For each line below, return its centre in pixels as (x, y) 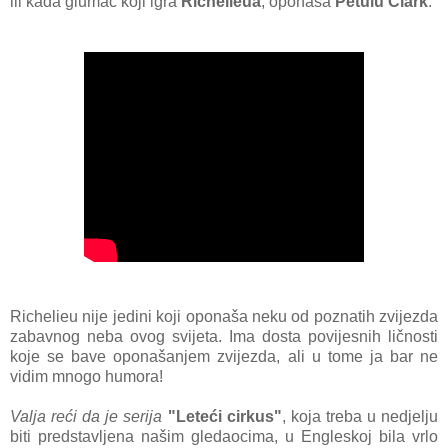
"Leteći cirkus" (224, 417)
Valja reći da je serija (86, 417)
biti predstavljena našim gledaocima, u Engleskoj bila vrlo (224, 437)
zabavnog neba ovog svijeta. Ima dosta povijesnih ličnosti (224, 337)
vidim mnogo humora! (86, 377)
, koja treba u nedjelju (360, 417)
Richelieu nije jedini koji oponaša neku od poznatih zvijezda (224, 317)
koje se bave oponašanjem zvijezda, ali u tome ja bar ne (224, 357)
